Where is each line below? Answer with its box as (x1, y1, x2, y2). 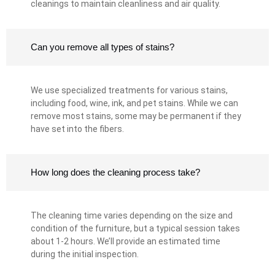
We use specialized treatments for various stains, (31, 85, 228, 96)
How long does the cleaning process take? (31, 167, 200, 178)
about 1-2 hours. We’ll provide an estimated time (31, 236, 220, 247)
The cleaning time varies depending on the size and (31, 211, 233, 221)
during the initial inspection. (31, 249, 139, 260)
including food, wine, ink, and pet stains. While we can (31, 98, 238, 109)
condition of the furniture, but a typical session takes (31, 223, 240, 234)
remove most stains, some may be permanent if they (31, 111, 241, 122)
